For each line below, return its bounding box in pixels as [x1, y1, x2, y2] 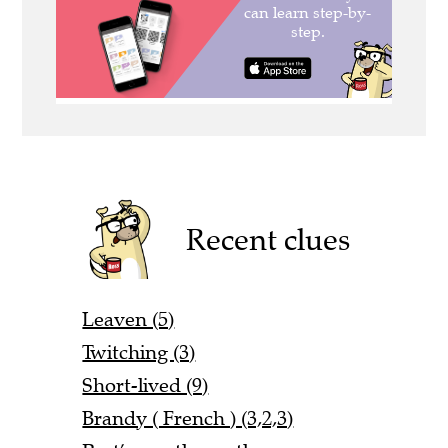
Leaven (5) [82, 306, 175, 332]
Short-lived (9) [82, 372, 209, 398]
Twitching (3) [82, 339, 196, 365]
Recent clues [186, 220, 351, 258]
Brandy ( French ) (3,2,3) [82, 405, 294, 431]
